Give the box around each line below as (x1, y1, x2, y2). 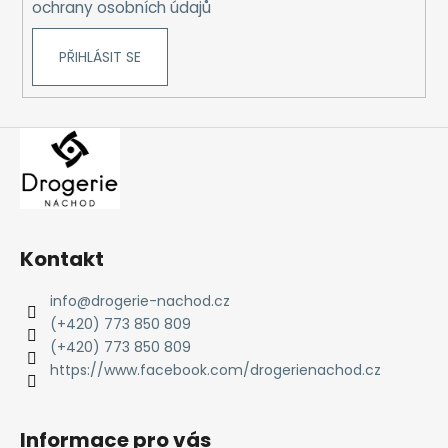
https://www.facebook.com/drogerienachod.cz (50, 360, 381, 381)
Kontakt (20, 245, 104, 274)
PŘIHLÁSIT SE (58, 47, 141, 68)
